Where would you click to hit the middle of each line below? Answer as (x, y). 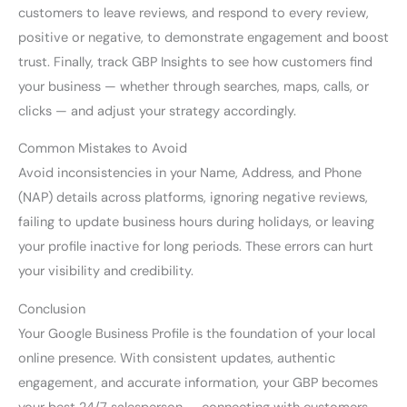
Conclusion (52, 309)
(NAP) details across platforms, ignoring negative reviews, (193, 198)
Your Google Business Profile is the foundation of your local (197, 333)
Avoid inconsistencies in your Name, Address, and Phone (190, 174)
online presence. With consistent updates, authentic (177, 358)
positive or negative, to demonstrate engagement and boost (203, 37)
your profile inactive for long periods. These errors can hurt (196, 247)
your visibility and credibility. (106, 272)
